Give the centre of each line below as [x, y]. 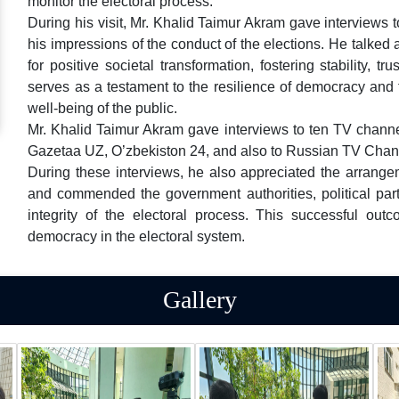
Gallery [199, 299]
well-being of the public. [103, 108]
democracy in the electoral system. [137, 236]
